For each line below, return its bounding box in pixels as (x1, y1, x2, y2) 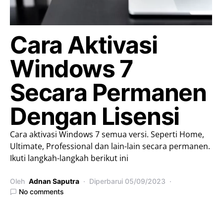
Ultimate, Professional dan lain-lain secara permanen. (10, 141, 210, 152)
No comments (19, 187, 64, 196)
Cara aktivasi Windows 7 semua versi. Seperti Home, (10, 129, 204, 140)
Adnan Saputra (29, 177, 79, 185)
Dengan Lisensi (10, 102, 180, 131)
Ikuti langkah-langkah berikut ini (10, 153, 128, 164)
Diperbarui (89, 177, 125, 185)
